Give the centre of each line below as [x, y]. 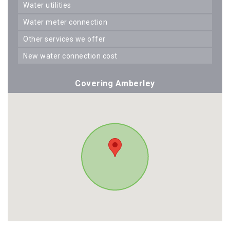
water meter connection [68, 22]
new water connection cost [73, 56]
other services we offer [67, 39]
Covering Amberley [115, 83]
